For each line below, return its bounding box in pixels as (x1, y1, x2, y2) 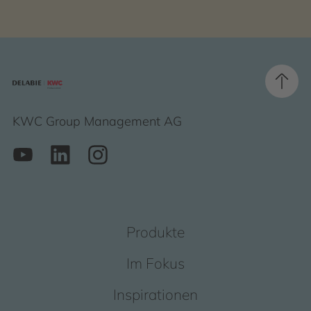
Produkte (126, 223, 185, 241)
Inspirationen (113, 285, 198, 303)
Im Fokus (126, 254, 185, 272)
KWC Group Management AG (12, 113, 182, 129)
